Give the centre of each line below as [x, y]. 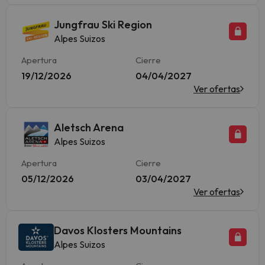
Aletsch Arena [89, 127]
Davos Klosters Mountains [118, 230]
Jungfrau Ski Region [103, 25]
